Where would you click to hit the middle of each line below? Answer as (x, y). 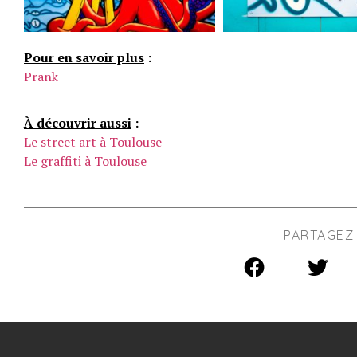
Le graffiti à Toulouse (85, 161)
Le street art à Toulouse (93, 142)
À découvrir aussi (78, 123)
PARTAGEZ (319, 235)
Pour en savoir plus (84, 57)
